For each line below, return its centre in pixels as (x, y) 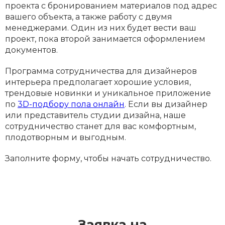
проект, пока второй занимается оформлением (105, 39)
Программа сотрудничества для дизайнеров (101, 71)
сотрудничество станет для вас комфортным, (100, 126)
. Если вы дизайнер (166, 104)
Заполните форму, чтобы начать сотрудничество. (108, 158)
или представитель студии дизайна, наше (95, 115)
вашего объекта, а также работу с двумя (89, 17)
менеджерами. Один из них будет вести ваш (101, 28)
